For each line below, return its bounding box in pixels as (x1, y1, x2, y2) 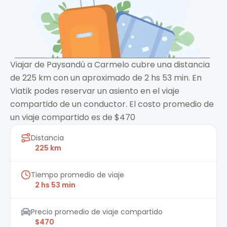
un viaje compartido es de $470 (10, 111, 135, 124)
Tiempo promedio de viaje (31, 170, 124, 180)
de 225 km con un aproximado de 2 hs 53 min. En (10, 72, 202, 84)
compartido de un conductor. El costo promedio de (10, 98, 214, 110)
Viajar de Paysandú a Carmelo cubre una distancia (10, 59, 210, 71)
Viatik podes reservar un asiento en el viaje (10, 85, 179, 97)
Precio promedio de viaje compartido (31, 207, 163, 217)
